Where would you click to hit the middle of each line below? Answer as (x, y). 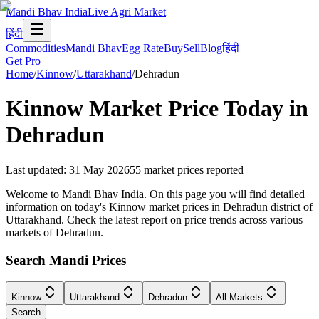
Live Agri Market (127, 12)
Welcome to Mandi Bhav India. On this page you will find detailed (155, 194)
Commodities (36, 48)
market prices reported (194, 169)
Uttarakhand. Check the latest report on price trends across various (154, 219)
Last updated (35, 169)
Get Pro (23, 61)
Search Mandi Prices (66, 260)
